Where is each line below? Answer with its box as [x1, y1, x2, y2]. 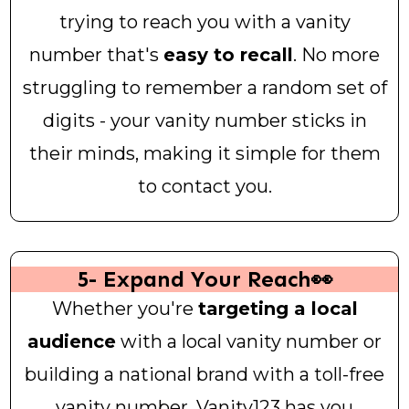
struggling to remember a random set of [22, 77, 387, 100]
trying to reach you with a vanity [58, 11, 351, 34]
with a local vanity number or [116, 330, 382, 353]
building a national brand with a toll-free [25, 363, 384, 386]
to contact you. [137, 175, 272, 198]
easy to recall [163, 44, 293, 67]
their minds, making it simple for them [28, 142, 381, 165]
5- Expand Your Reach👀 [76, 266, 333, 293]
